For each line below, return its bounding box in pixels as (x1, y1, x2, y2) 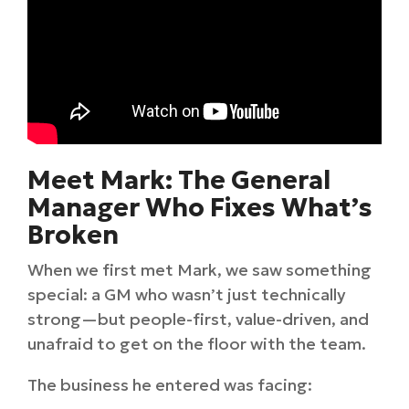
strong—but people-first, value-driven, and (27, 309, 369, 330)
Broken (27, 219, 119, 251)
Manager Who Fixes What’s (27, 192, 372, 224)
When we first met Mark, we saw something (27, 259, 372, 280)
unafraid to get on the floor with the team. (27, 333, 366, 354)
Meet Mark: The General (27, 164, 330, 196)
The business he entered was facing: (27, 374, 312, 395)
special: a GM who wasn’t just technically (27, 284, 346, 305)
